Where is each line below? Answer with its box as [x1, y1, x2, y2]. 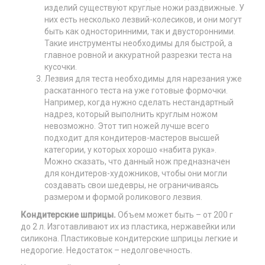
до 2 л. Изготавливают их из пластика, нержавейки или [21, 222, 235, 231]
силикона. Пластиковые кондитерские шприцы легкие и [21, 234, 238, 243]
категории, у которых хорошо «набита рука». [44, 145, 216, 154]
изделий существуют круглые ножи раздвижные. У [44, 3, 244, 12]
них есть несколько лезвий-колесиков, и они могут [44, 15, 242, 24]
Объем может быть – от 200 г [116, 210, 233, 219]
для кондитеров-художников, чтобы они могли [44, 169, 227, 178]
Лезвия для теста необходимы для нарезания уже [44, 74, 242, 83]
